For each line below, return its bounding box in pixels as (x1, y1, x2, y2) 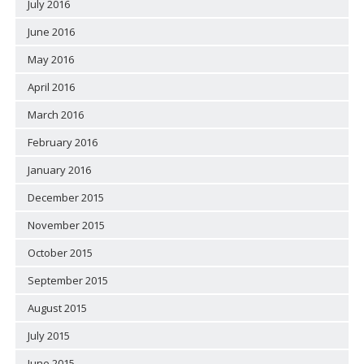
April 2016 (27, 79, 75, 94)
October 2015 (27, 245, 93, 260)
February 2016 (27, 134, 97, 149)
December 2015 (27, 189, 104, 205)
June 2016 (27, 24, 75, 39)
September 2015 (27, 272, 108, 288)
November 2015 (27, 217, 105, 232)
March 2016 (27, 106, 84, 122)
